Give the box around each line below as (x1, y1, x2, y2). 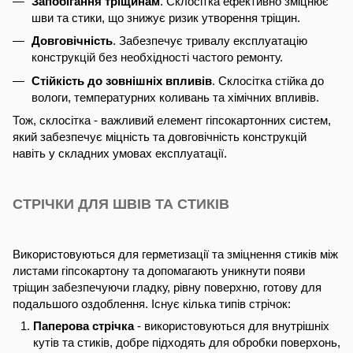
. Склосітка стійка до (212, 73, 324, 87)
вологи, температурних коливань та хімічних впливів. (32, 90, 319, 104)
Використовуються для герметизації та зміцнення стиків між (13, 247, 338, 262)
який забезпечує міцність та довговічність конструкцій (13, 130, 307, 144)
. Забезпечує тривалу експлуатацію (113, 34, 307, 48)
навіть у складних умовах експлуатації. (13, 147, 227, 161)
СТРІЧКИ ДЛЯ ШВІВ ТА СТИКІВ (13, 195, 229, 212)
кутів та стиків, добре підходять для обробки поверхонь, (33, 336, 340, 350)
